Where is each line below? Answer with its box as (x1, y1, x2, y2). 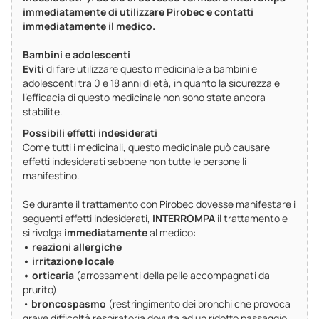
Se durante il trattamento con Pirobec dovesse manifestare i (23, 197, 296, 211)
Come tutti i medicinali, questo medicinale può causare (23, 140, 270, 155)
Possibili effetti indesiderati (23, 126, 157, 140)
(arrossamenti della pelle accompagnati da (74, 268, 270, 283)
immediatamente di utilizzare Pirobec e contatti (23, 5, 253, 19)
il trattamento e (215, 211, 288, 226)
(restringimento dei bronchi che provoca (106, 297, 291, 311)
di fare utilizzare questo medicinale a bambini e (44, 62, 257, 76)
